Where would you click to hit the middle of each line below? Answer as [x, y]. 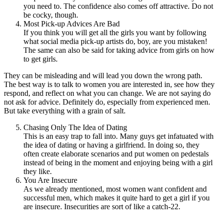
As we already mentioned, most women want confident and [115, 189]
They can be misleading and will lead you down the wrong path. [103, 75]
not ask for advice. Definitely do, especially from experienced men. [107, 102]
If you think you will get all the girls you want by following [115, 32]
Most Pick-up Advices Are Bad [72, 23]
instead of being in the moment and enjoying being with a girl [118, 162]
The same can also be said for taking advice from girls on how [119, 50]
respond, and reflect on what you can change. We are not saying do [107, 93]
